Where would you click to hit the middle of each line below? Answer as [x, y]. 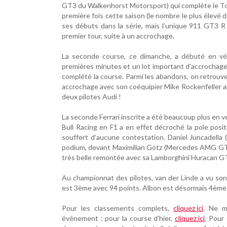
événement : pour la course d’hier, [119, 218]
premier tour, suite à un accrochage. [118, 36]
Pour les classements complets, [118, 208]
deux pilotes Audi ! [91, 97]
